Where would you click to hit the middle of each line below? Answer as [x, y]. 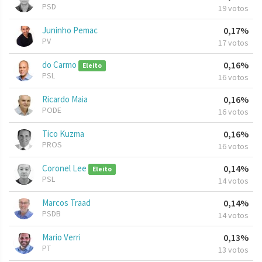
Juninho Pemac [70, 30]
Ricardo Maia [65, 99]
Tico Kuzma [63, 134]
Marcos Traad [66, 203]
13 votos [233, 250]
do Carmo [60, 65]
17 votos [233, 43]
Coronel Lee [65, 168]
